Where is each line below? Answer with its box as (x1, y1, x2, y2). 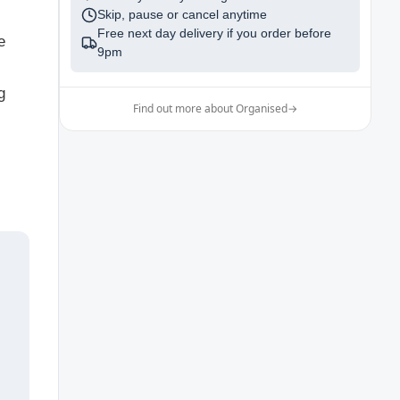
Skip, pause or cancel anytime (97, 7, 267, 21)
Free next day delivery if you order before (97, 26, 331, 40)
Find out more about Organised (133, 101, 287, 116)
